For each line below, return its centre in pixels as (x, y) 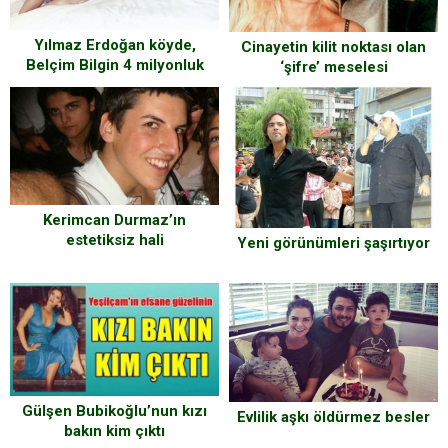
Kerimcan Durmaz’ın (114, 220)
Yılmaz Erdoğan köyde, (114, 44)
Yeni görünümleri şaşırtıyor (333, 243)
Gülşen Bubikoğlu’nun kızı (114, 411)
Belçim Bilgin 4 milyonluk (114, 64)
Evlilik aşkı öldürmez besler (333, 416)
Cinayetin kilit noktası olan (333, 47)
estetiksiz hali (114, 240)
